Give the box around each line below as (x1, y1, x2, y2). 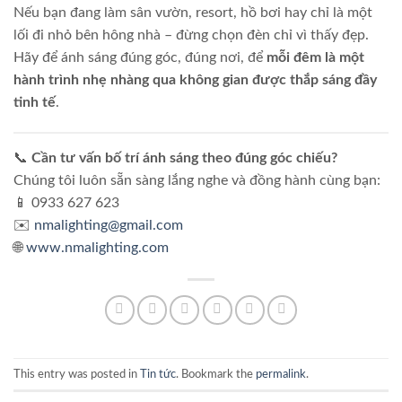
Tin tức (140, 368, 176, 380)
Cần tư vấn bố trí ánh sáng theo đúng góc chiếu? (31, 151, 337, 166)
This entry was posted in (13, 368, 140, 380)
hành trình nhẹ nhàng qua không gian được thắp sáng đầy (13, 72, 377, 87)
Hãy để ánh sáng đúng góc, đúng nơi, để (13, 49, 267, 65)
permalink (256, 368, 306, 380)
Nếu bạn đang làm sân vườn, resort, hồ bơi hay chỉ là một (13, 4, 372, 20)
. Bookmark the (176, 368, 256, 380)
